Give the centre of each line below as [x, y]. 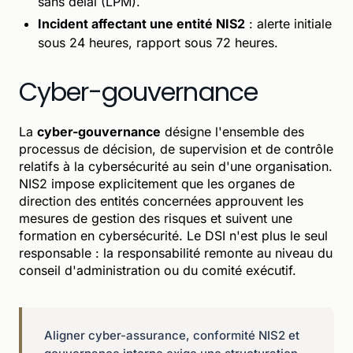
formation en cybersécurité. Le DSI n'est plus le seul [173, 235]
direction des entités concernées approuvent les [161, 201]
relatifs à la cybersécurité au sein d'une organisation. [176, 166]
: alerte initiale [288, 23]
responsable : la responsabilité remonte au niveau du [176, 253]
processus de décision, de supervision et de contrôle [176, 149]
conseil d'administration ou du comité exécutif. [158, 270]
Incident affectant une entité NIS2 [141, 23]
